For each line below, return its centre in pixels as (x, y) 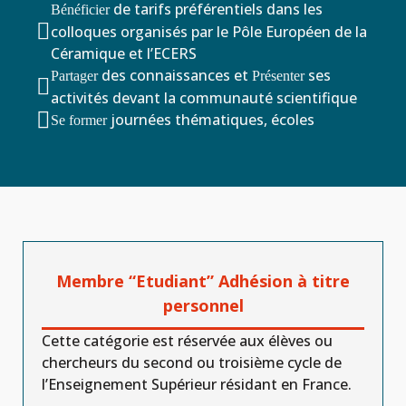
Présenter (278, 76)
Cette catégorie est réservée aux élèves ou (187, 341)
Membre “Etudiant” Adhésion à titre (203, 281)
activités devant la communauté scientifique (204, 98)
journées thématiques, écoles (211, 120)
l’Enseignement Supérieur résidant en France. (197, 384)
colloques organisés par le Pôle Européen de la (209, 32)
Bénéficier (80, 10)
